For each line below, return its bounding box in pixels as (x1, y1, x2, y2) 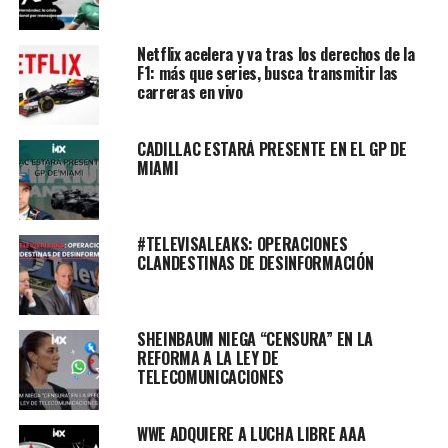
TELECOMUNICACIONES (136, 364, 285, 389)
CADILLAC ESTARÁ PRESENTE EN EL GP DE (136, 136, 407, 161)
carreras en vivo (136, 79, 269, 104)
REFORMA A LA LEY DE (136, 345, 279, 370)
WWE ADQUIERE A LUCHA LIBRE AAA (136, 421, 366, 446)
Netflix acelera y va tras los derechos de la (136, 41, 415, 66)
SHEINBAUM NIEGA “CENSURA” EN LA (136, 326, 373, 351)
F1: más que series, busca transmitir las (136, 60, 399, 85)
